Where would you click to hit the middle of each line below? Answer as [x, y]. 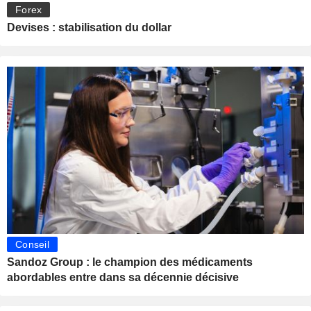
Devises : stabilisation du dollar [89, 28]
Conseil [32, 244]
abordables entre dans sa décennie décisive [123, 277]
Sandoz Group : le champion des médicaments [130, 262]
